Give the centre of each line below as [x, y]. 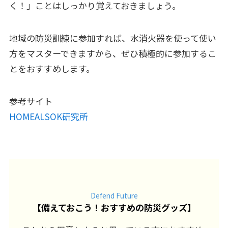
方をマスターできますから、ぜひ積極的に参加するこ [112, 53]
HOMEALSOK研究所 [48, 117]
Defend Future [114, 196]
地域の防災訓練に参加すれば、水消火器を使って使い [112, 38]
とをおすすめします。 [52, 69]
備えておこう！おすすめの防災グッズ [114, 208]
